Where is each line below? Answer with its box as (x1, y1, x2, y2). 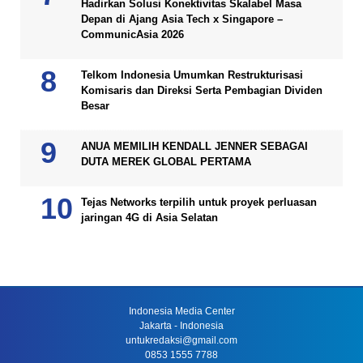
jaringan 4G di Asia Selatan (81, 211, 218, 224)
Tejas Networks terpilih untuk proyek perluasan (81, 196, 317, 208)
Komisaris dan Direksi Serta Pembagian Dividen (81, 84, 322, 96)
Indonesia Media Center (128, 305, 235, 317)
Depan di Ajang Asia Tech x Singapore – (81, 13, 283, 25)
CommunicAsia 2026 (81, 28, 184, 41)
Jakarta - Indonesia (139, 320, 224, 331)
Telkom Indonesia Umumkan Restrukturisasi (81, 69, 303, 81)
